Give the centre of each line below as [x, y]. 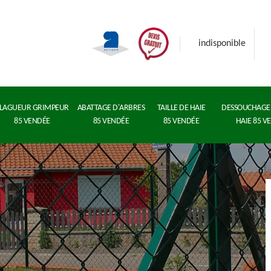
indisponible [222, 44]
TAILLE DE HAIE [181, 108]
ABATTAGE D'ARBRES [111, 108]
